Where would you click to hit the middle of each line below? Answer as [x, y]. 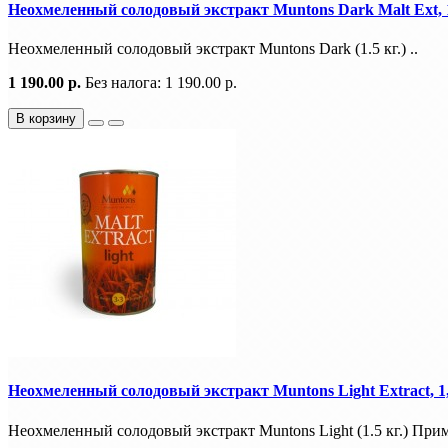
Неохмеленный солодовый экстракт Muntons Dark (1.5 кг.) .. [213, 48]
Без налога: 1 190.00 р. [161, 82]
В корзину [46, 118]
